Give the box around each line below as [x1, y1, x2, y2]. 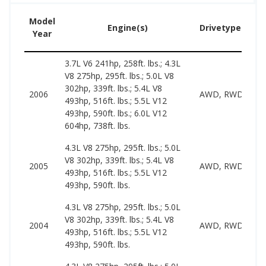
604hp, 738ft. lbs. [65, 119, 130, 131]
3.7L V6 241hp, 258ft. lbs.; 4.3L [65, 57, 180, 69]
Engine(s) [107, 21, 148, 33]
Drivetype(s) [199, 21, 252, 33]
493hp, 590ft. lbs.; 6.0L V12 [65, 107, 167, 119]
